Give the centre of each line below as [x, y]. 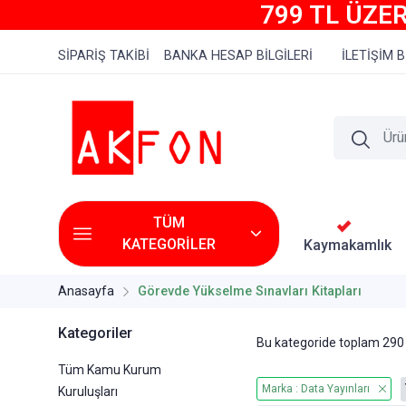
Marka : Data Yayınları [315, 389]
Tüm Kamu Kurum [110, 370]
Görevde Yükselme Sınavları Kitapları [250, 292]
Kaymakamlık [348, 245]
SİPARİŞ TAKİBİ [104, 56]
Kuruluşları [88, 392]
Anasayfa [86, 292]
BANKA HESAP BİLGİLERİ [238, 56]
